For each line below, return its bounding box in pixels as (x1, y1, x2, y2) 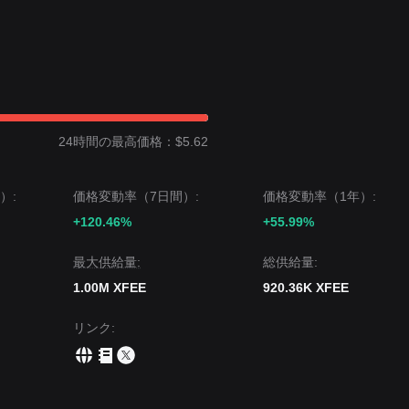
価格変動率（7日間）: (73, 189, 199, 204)
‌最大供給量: (73, 255, 141, 269)
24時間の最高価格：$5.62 (58, 134, 208, 149)
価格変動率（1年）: (263, 189, 376, 204)
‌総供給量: (263, 255, 318, 269)
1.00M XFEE (73, 280, 146, 295)
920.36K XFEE (263, 280, 349, 295)
